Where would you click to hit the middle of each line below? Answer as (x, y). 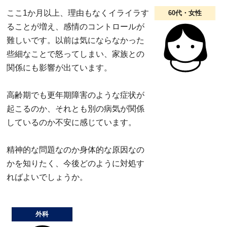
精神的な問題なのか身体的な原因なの (75, 149)
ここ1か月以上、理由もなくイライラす (78, 13)
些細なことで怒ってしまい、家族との (75, 54)
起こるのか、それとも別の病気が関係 (75, 108)
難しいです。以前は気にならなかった (75, 40)
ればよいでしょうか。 (47, 177)
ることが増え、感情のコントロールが (75, 26)
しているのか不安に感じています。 (71, 122)
